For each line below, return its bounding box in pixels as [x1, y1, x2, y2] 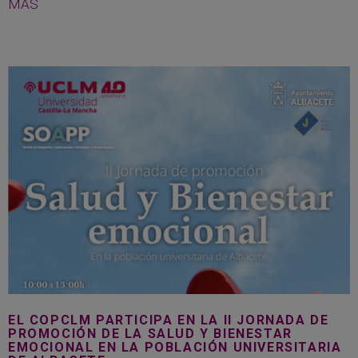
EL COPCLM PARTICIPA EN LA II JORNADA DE [8, 312, 329, 328]
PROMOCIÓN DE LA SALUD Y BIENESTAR [8, 325, 292, 341]
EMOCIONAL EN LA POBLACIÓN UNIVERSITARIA [8, 339, 342, 355]
